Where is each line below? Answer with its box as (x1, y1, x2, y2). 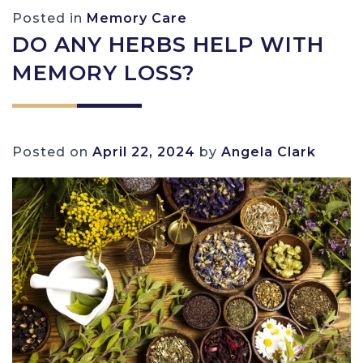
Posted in (12, 10, 87, 26)
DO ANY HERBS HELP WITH (12, 31, 324, 58)
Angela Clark (221, 143, 316, 160)
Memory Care (87, 10, 187, 26)
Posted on (12, 143, 92, 160)
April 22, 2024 (92, 143, 195, 160)
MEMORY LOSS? (12, 59, 195, 86)
